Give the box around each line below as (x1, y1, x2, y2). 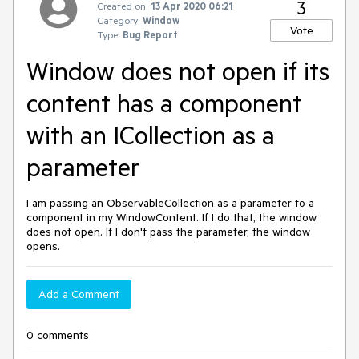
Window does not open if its (26, 54, 329, 87)
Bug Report (123, 28, 178, 41)
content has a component (26, 87, 302, 119)
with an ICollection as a (26, 119, 275, 151)
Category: (97, 14, 139, 26)
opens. (26, 239, 60, 253)
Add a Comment (38, 287, 119, 301)
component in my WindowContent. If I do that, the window (26, 210, 317, 224)
